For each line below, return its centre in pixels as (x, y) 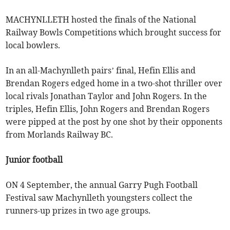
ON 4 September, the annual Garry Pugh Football (102, 185)
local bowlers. (33, 45)
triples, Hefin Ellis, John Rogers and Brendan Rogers (108, 109)
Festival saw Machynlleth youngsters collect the (99, 198)
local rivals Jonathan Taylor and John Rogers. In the (107, 96)
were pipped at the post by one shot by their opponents (114, 122)
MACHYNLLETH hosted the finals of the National (101, 20)
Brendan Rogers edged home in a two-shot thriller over (114, 83)
